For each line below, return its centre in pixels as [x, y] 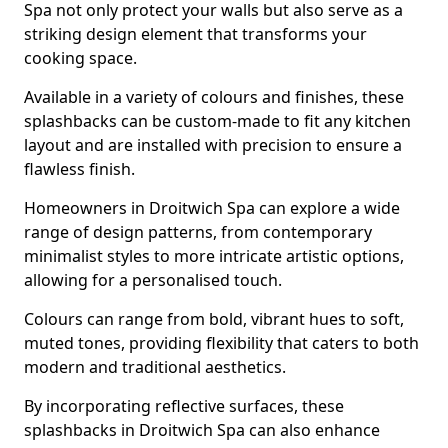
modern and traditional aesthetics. [155, 367]
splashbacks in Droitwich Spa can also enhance [202, 430]
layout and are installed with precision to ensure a [213, 145]
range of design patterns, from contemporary [198, 232]
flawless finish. [79, 169]
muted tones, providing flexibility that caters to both [221, 343]
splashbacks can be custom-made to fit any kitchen [217, 121]
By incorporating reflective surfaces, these [184, 406]
